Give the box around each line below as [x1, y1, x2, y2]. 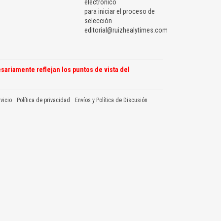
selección [84, 17, 112, 25]
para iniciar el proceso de [84, 7, 155, 16]
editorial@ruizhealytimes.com [84, 26, 168, 35]
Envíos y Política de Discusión [75, 97, 147, 104]
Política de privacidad [17, 97, 70, 104]
